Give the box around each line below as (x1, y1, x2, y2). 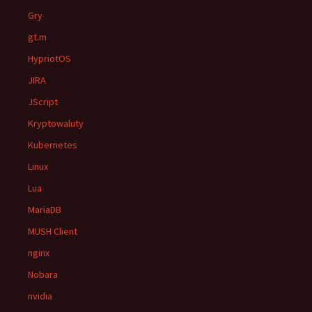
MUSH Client (28, 225, 77, 237)
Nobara (28, 268, 58, 281)
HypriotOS (28, 52, 71, 65)
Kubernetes (28, 139, 77, 151)
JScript (28, 95, 58, 108)
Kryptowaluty (28, 117, 84, 130)
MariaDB (28, 203, 61, 216)
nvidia (28, 290, 52, 302)
